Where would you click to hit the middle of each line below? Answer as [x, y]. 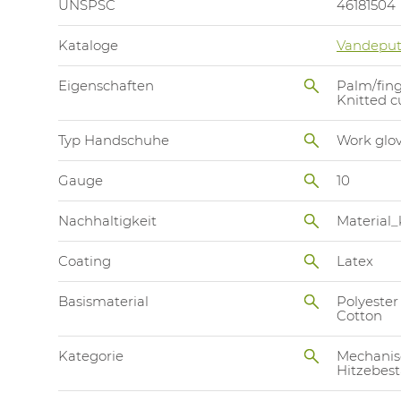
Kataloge [88, 46]
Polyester [367, 302]
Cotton [359, 316]
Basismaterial [103, 302]
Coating [85, 261]
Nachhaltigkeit [107, 221]
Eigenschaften [106, 86]
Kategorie [91, 356]
